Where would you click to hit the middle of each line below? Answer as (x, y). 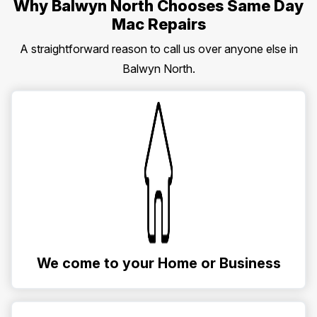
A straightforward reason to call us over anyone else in (158, 48)
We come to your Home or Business (158, 263)
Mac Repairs (158, 24)
